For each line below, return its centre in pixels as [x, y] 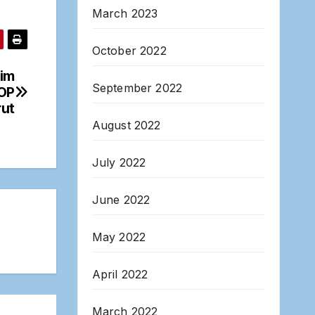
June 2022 [121, 200]
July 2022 [119, 163]
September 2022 [137, 88]
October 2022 [129, 51]
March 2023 [125, 14]
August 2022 [126, 126]
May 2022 [119, 237]
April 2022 [120, 275]
